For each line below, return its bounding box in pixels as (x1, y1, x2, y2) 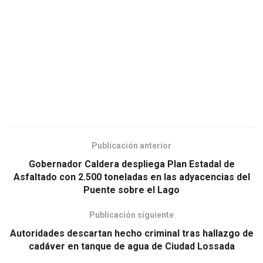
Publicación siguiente (89, 210, 174, 220)
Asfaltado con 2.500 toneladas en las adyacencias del (13, 171, 250, 183)
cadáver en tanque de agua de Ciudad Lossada (28, 240, 235, 252)
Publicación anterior (92, 140, 171, 150)
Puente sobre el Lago (83, 184, 180, 195)
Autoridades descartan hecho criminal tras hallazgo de (9, 227, 254, 239)
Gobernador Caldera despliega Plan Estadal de (28, 158, 235, 170)
